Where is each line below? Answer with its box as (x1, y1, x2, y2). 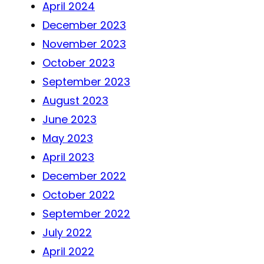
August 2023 (42, 93, 108, 108)
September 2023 (42, 74, 130, 89)
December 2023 (42, 17, 126, 32)
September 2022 (42, 206, 130, 221)
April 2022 (42, 243, 94, 259)
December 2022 (42, 168, 126, 183)
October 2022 (42, 187, 115, 202)
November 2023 (42, 36, 126, 51)
